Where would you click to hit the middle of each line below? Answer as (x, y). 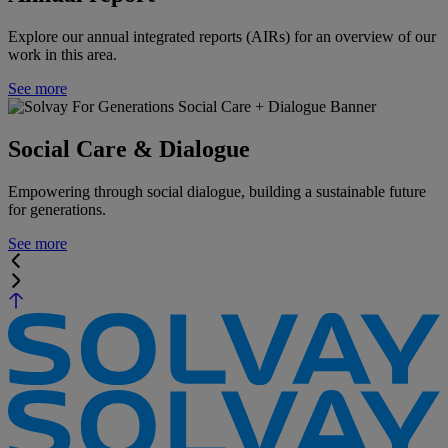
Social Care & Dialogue (129, 148)
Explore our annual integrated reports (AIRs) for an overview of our (222, 37)
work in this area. (62, 55)
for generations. (57, 209)
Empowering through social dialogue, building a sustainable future (217, 191)
